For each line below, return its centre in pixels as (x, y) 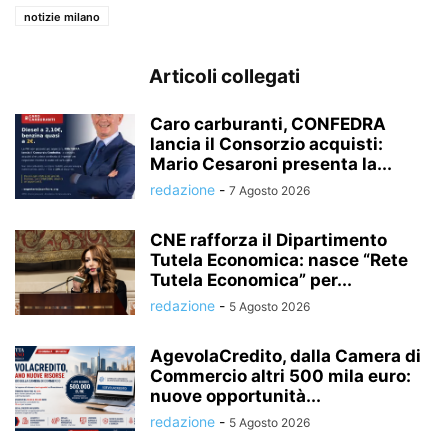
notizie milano (62, 17)
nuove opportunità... (235, 396)
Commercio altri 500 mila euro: (280, 376)
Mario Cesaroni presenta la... (271, 164)
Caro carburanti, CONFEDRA (268, 124)
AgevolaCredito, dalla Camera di (285, 356)
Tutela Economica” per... (251, 280)
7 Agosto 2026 (269, 191)
